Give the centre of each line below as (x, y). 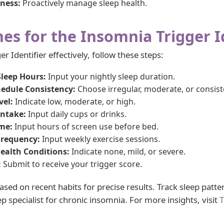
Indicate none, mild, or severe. (127, 151)
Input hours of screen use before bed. (85, 126)
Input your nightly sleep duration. (110, 76)
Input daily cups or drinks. (76, 114)
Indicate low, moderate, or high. (74, 101)
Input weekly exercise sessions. (100, 139)
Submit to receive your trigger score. (71, 164)
